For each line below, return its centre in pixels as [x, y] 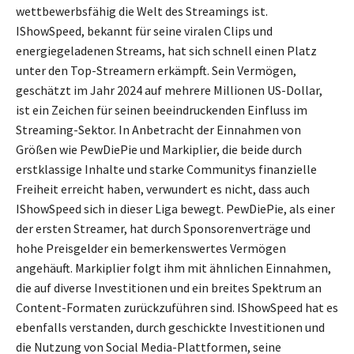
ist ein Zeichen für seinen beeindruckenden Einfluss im [162, 110]
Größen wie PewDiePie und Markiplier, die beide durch [159, 150]
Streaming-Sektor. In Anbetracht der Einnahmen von [158, 130]
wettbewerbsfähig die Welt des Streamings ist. [142, 11]
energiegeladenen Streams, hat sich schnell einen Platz [166, 51]
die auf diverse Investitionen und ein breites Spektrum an [169, 288]
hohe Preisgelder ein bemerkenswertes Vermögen [151, 249]
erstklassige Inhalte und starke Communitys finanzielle [166, 169]
